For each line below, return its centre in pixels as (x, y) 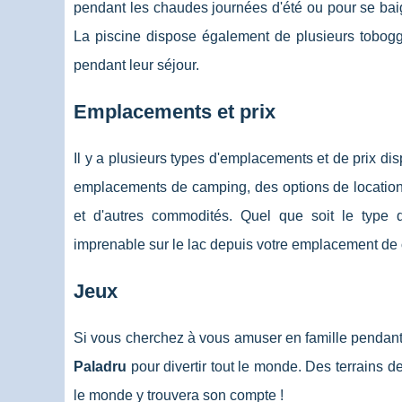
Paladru (102, 367)
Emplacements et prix (177, 112)
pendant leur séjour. (136, 66)
